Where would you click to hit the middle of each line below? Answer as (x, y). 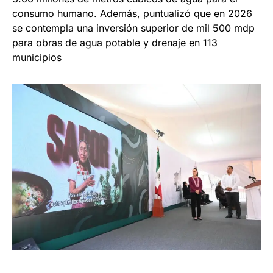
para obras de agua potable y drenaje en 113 (115, 43)
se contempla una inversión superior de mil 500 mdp (133, 28)
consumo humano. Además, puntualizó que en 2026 (132, 14)
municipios (37, 58)
